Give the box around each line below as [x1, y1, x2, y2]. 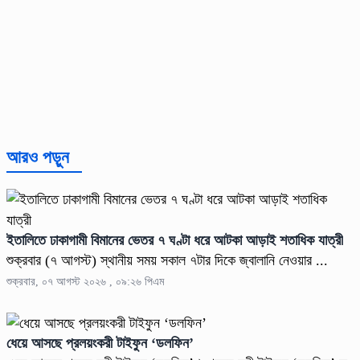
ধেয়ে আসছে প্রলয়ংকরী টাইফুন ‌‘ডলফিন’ [6, 334, 194, 351]
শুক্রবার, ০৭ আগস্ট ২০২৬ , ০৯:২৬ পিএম [6, 275, 164, 288]
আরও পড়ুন [6, 146, 69, 167]
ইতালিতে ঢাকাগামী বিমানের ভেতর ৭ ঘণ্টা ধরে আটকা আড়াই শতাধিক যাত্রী [6, 231, 343, 248]
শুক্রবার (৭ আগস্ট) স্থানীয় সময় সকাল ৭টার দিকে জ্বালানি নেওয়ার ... [6, 252, 328, 268]
